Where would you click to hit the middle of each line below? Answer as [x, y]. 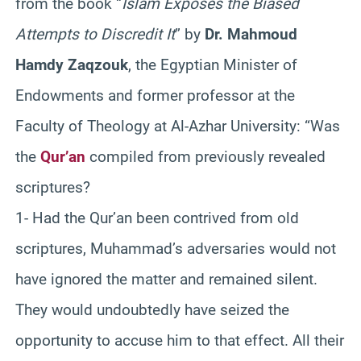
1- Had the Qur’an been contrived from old [157, 218]
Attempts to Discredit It [95, 34]
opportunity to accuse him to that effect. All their [180, 340]
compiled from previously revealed [205, 156]
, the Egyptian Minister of [213, 64]
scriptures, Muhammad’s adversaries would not [176, 248]
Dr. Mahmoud [251, 34]
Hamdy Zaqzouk [72, 64]
